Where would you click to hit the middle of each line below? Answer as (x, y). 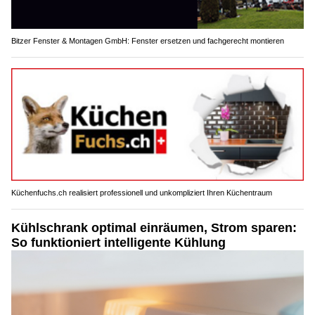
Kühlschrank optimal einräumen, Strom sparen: (154, 227)
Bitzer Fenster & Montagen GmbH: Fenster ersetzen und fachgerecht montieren (148, 41)
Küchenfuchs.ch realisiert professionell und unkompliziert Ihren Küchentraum (142, 192)
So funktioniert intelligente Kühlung (118, 242)
